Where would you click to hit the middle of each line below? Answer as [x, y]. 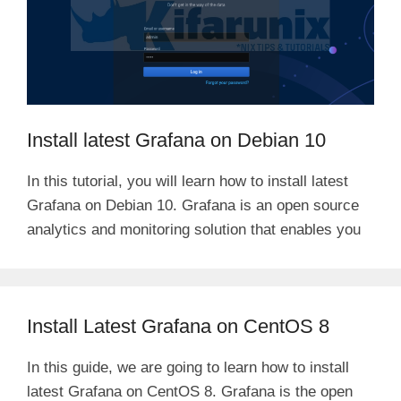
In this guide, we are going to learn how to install [188, 367]
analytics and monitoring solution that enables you [194, 229]
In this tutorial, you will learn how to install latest [188, 181]
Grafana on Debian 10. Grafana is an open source [193, 205]
